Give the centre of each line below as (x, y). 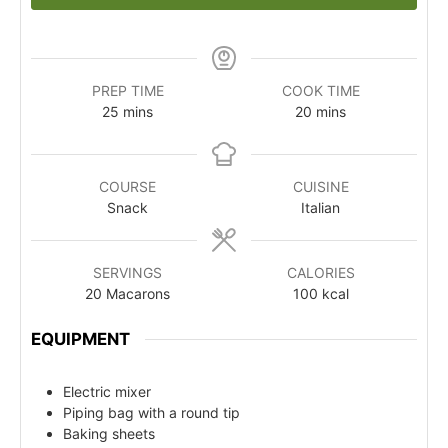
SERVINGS (127, 272)
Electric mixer (107, 391)
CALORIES (320, 272)
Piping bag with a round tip (151, 412)
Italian (320, 207)
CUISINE (320, 186)
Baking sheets (109, 433)
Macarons (138, 293)
